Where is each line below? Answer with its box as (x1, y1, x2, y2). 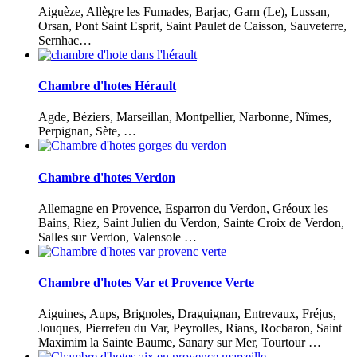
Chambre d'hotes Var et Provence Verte (38, 276, 254, 290)
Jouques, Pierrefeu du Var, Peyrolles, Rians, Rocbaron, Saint (38, 321, 342, 335)
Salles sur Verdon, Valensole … (38, 229, 197, 244)
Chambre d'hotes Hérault (38, 79, 176, 93)
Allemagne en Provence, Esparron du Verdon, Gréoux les (38, 201, 328, 215)
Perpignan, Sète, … (38, 124, 136, 139)
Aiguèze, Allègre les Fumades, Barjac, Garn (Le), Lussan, (38, 4, 330, 18)
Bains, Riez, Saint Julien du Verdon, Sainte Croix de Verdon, (38, 215, 344, 229)
